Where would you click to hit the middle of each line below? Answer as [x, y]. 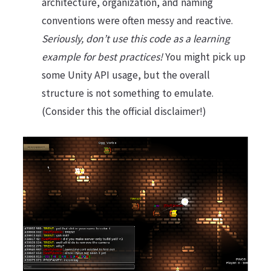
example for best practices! [102, 57]
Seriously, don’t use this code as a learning [135, 39]
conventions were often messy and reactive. [137, 21]
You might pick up [204, 57]
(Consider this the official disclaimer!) [124, 112]
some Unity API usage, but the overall [126, 75]
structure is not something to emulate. [127, 93]
